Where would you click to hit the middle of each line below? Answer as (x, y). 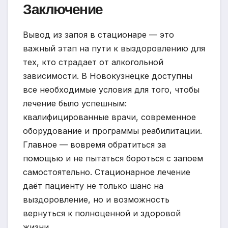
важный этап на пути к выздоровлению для (114, 49)
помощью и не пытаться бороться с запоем (113, 159)
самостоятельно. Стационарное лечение (107, 172)
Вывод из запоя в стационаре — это (98, 35)
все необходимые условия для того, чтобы (111, 90)
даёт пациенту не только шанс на (93, 186)
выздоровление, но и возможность (96, 200)
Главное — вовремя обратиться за (94, 145)
